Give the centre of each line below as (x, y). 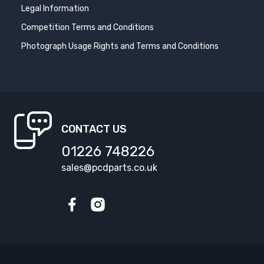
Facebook (84, 219)
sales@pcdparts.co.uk (109, 168)
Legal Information (55, 9)
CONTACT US (94, 129)
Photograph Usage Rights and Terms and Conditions (120, 47)
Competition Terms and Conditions (88, 28)
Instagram (112, 219)
